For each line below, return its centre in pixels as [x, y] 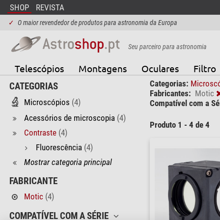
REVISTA [50, 7]
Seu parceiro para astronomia [167, 46]
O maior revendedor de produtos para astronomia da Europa [97, 23]
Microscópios [47, 102]
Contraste [40, 132]
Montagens [102, 68]
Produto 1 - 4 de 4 [179, 125]
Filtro [205, 68]
